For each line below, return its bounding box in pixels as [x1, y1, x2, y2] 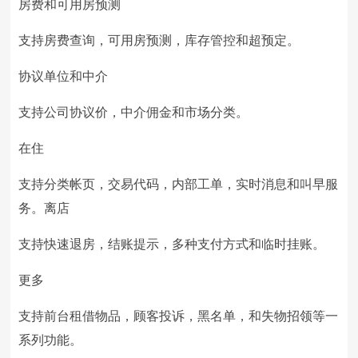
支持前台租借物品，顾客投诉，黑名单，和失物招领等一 [18, 309, 339, 323]
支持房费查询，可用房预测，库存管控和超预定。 [18, 34, 300, 47]
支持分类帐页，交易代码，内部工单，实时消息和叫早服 [18, 177, 339, 191]
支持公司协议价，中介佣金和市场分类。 [18, 105, 249, 119]
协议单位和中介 [18, 70, 109, 83]
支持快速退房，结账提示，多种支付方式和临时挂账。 [18, 237, 326, 251]
